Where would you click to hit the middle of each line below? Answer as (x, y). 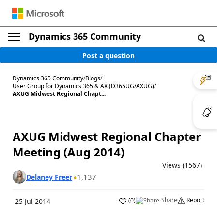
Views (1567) (182, 165)
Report (195, 200)
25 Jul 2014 (33, 201)
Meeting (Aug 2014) (69, 152)
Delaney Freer (49, 177)
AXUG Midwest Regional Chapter (107, 136)
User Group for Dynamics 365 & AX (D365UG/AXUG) (83, 86)
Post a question (108, 55)
